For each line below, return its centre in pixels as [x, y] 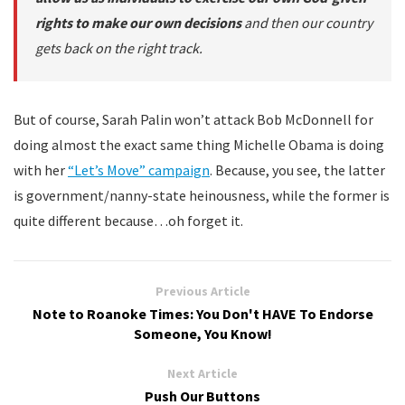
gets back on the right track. [119, 48]
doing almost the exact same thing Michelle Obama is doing [199, 145]
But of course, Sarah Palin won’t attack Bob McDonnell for [193, 119]
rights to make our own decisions [140, 23]
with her [41, 170]
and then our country [308, 23]
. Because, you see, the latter [297, 170]
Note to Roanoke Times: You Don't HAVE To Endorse [202, 314]
